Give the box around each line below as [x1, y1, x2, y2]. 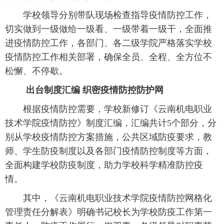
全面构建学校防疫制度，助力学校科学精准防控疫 [5, 160, 203, 170]
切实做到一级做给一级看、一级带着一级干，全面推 [5, 24, 212, 34]
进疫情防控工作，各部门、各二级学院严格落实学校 [5, 38, 212, 48]
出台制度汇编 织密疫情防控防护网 [25, 85, 163, 95]
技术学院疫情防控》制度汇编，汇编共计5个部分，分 [5, 118, 216, 128]
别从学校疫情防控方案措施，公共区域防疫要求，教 [5, 132, 212, 142]
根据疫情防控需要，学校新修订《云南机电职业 [5, 104, 212, 114]
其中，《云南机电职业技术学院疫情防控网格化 [5, 193, 212, 203]
